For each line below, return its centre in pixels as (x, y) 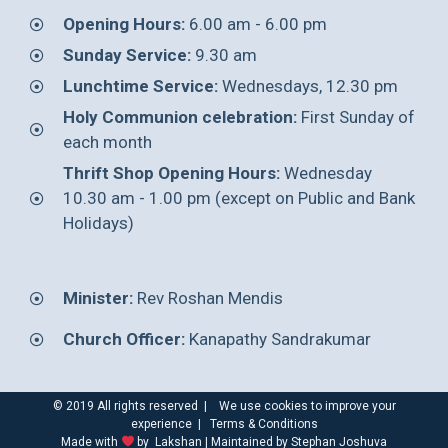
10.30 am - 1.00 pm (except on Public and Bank (238, 198)
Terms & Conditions (263, 424)
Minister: (97, 298)
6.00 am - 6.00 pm (255, 24)
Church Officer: (123, 339)
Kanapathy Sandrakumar (277, 339)
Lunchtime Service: (140, 86)
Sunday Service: (126, 55)
